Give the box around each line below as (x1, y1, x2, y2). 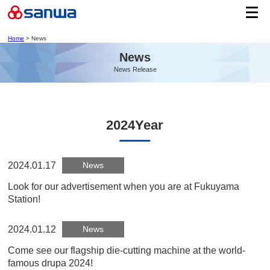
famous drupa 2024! (8, 257, 93, 268)
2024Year (106, 118, 164, 133)
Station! (8, 193, 41, 204)
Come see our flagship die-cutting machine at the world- (8, 245, 246, 256)
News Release (113, 66, 157, 73)
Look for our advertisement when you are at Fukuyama (8, 181, 240, 192)
